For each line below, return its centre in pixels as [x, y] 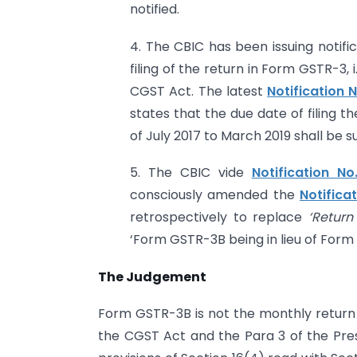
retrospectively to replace [219, 218]
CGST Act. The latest [199, 91]
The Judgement [152, 277]
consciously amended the [215, 195]
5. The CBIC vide [191, 173]
